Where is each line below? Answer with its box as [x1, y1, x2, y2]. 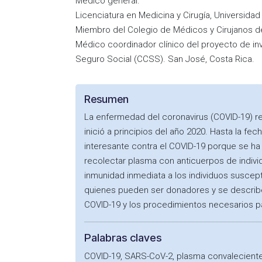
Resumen [84, 93, 129, 105]
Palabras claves [84, 231, 162, 244]
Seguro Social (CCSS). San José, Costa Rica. [75, 54, 254, 64]
